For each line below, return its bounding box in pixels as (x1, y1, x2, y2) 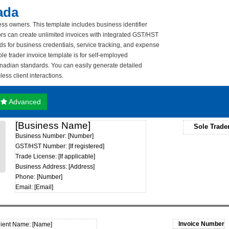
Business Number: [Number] (15, 132, 94, 140)
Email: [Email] (15, 184, 53, 191)
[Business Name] (15, 120, 90, 131)
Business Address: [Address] (15, 163, 95, 170)
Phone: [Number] (15, 173, 62, 180)
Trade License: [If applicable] (15, 153, 95, 160)
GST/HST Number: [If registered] (15, 143, 104, 150)
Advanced (7, 98, 41, 106)
